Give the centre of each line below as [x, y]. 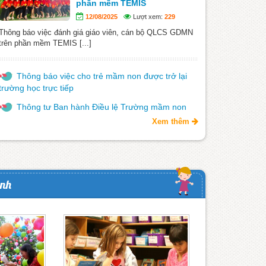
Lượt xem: [148, 16]
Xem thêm [172, 121]
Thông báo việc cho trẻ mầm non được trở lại [102, 76]
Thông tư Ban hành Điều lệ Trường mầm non [102, 107]
